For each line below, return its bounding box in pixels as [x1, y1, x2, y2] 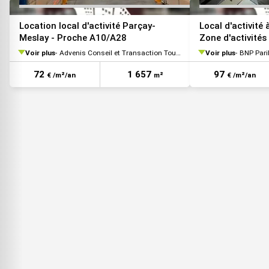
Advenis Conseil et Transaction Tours [59, 48, 176, 57]
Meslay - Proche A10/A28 [19, 32, 127, 43]
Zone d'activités [199, 32, 267, 43]
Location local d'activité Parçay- [19, 20, 156, 31]
